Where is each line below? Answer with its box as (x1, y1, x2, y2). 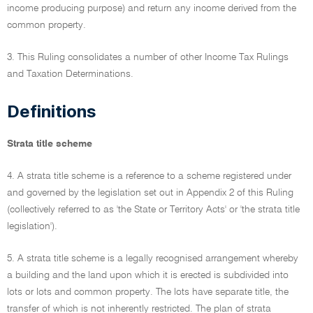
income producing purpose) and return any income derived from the (7, 3, 296, 13)
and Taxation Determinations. (7, 69, 133, 79)
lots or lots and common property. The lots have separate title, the (7, 287, 289, 297)
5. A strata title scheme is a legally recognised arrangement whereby (7, 254, 298, 263)
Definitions (7, 101, 96, 122)
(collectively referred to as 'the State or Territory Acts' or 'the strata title (7, 205, 300, 214)
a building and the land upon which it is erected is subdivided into (7, 270, 289, 280)
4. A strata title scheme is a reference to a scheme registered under (7, 171, 291, 181)
